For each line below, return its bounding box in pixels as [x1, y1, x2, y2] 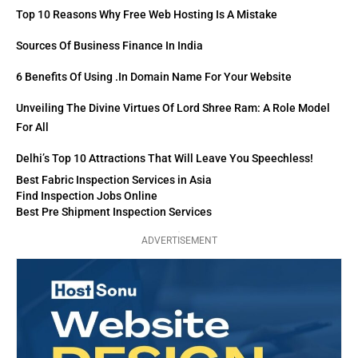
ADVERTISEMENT [141, 235, 217, 247]
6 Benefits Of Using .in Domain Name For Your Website [16, 70, 292, 84]
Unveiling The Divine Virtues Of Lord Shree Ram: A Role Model [16, 101, 330, 115]
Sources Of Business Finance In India [16, 39, 203, 53]
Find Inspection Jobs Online [16, 189, 157, 203]
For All [16, 121, 49, 134]
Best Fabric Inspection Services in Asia [16, 173, 212, 187]
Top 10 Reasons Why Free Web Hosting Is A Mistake [16, 8, 277, 22]
